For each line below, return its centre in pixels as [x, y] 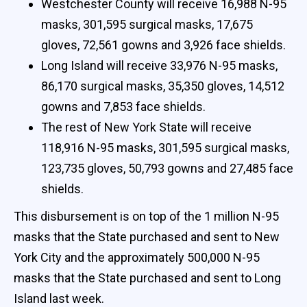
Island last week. [59, 298]
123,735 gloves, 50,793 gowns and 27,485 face [167, 168]
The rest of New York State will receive [146, 127]
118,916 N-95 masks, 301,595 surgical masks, [165, 147]
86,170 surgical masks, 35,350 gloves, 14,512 [163, 86]
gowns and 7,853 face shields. [123, 106]
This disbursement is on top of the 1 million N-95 [146, 216]
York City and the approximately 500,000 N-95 [137, 257]
